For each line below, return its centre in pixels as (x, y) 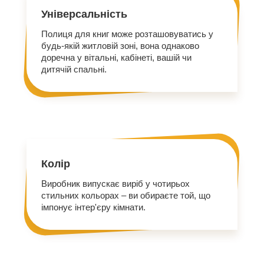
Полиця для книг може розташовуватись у (128, 34)
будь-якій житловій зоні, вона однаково (121, 45)
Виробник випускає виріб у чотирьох (116, 183)
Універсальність (85, 14)
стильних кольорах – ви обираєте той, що (126, 195)
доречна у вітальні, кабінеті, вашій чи (117, 57)
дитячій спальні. (74, 69)
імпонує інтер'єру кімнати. (94, 207)
